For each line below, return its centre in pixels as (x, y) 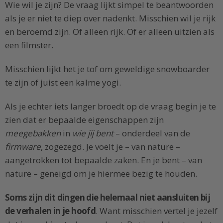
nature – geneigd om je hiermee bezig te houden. (101, 173)
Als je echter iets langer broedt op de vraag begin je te (111, 106)
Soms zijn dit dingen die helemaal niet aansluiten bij (108, 197)
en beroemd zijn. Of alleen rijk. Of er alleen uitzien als (110, 32)
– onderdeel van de (152, 133)
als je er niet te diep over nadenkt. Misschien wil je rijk (110, 18)
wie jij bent (93, 133)
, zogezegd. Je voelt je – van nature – (111, 146)
